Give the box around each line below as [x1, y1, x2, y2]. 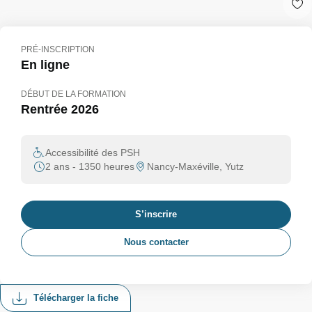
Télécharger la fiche [33, 292, 118, 303]
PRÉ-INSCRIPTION [21, 45, 95, 54]
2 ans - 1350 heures [45, 161, 134, 172]
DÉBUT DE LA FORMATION [21, 89, 126, 99]
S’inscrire [135, 209, 177, 219]
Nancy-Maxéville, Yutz [147, 161, 244, 172]
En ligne [21, 58, 70, 72]
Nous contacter [123, 237, 189, 247]
